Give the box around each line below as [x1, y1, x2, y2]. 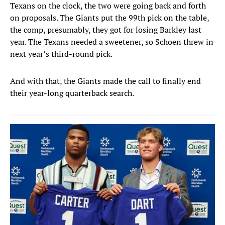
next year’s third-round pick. [10, 48, 113, 60]
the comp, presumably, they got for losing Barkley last [10, 24, 201, 36]
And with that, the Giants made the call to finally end [10, 75, 201, 87]
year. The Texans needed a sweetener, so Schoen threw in [10, 36, 213, 48]
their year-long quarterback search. [10, 87, 134, 99]
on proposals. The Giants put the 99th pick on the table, [10, 12, 209, 24]
